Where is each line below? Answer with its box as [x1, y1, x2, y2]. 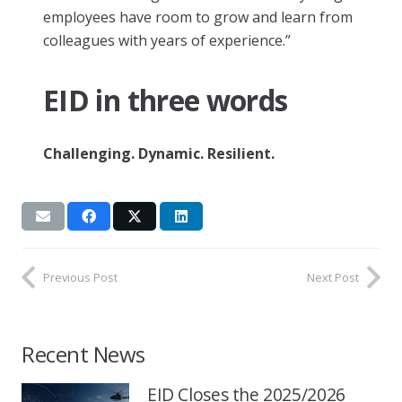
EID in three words [43, 80, 288, 119]
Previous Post [43, 268, 118, 285]
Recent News [22, 339, 145, 370]
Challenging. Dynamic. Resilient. [43, 143, 275, 163]
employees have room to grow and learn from [43, 6, 353, 27]
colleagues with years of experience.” [43, 30, 291, 50]
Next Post [307, 268, 359, 285]
